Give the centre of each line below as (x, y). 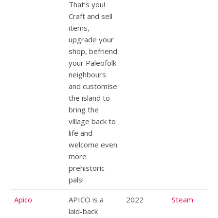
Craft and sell (91, 16)
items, (79, 27)
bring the (84, 109)
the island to (89, 98)
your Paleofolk (92, 63)
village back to (92, 121)
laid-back (83, 211)
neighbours (87, 74)
